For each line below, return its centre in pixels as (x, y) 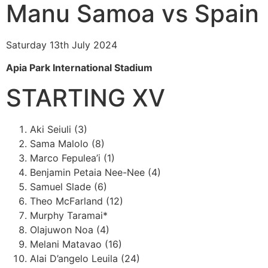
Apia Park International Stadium (79, 68)
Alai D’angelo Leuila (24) (85, 258)
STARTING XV (86, 98)
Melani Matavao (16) (76, 244)
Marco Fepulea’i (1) (72, 158)
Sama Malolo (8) (67, 143)
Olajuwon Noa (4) (70, 229)
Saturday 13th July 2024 (62, 45)
